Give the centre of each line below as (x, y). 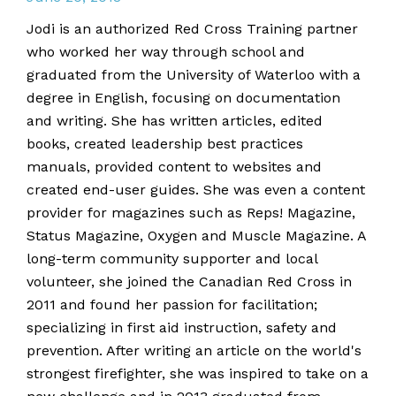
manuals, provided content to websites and (174, 167)
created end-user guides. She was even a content (196, 190)
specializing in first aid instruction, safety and (182, 327)
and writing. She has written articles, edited (175, 121)
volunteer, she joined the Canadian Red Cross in (189, 282)
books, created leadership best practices (165, 144)
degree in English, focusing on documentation (183, 98)
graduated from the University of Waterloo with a (194, 75)
